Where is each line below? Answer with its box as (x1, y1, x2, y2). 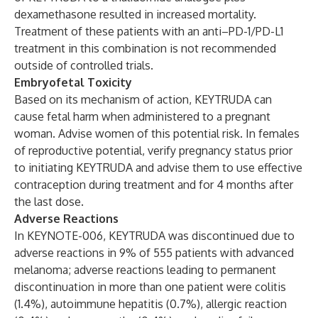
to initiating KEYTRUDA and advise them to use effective (14, 160, 302, 175)
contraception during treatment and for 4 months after (14, 177, 293, 192)
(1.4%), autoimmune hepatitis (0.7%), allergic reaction (14, 297, 287, 311)
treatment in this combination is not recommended (14, 41, 276, 55)
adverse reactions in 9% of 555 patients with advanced (14, 246, 294, 260)
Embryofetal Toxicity (14, 75, 132, 89)
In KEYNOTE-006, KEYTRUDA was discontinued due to (14, 229, 295, 243)
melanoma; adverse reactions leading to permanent (14, 263, 276, 277)
